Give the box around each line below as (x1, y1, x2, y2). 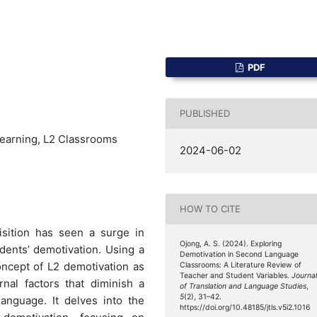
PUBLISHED (180, 108, 231, 120)
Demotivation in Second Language (180, 249, 299, 259)
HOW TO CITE (180, 203, 241, 215)
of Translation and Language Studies (180, 281, 307, 291)
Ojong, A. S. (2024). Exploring (180, 238, 282, 248)
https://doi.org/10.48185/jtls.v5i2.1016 (180, 302, 311, 312)
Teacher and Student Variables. (180, 270, 292, 280)
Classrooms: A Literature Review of (180, 260, 302, 270)
